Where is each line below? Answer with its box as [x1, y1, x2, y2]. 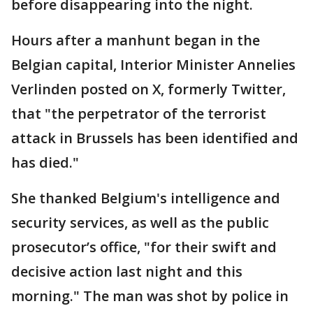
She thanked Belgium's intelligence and [11, 189, 280, 208]
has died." [11, 153, 79, 173]
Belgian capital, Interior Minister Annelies [11, 55, 296, 75]
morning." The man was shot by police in [11, 286, 289, 306]
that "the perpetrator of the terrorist [11, 104, 266, 124]
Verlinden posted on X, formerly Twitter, [11, 80, 286, 99]
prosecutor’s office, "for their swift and [11, 238, 277, 257]
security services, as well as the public [11, 213, 269, 233]
